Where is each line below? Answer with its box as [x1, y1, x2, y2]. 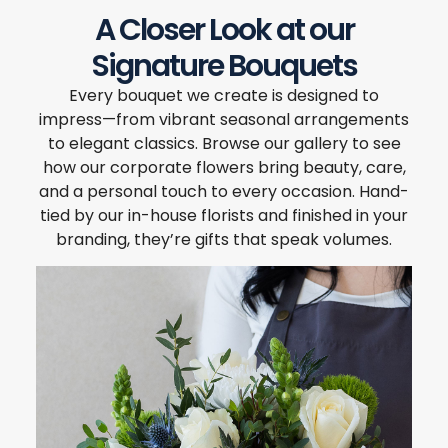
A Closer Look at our [94, 8, 354, 51]
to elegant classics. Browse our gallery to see [47, 131, 401, 155]
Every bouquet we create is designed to [69, 83, 379, 107]
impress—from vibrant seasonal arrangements [39, 107, 409, 131]
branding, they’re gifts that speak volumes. [56, 227, 392, 251]
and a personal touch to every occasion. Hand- [39, 179, 409, 203]
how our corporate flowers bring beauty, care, [42, 155, 406, 179]
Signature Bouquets [91, 44, 357, 87]
